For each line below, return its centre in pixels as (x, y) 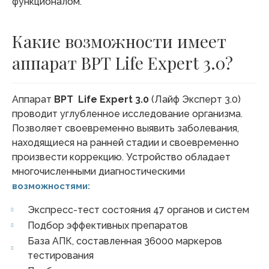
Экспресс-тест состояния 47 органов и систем (138, 210)
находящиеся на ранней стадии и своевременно (125, 142)
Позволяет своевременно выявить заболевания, (125, 128)
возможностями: (52, 186)
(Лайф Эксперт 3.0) (195, 99)
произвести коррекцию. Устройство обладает (121, 157)
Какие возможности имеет (119, 41)
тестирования (61, 255)
